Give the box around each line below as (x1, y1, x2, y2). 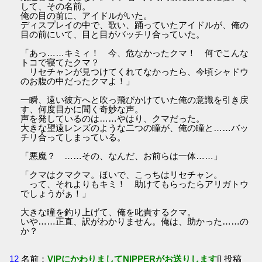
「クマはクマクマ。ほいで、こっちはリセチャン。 (20, 170, 223, 180)
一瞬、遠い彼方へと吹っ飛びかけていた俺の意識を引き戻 (20, 95, 249, 105)
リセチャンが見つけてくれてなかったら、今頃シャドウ (20, 67, 249, 77)
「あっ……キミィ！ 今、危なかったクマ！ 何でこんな (20, 48, 249, 58)
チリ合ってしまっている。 (20, 132, 126, 143)
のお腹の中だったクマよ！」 (20, 76, 135, 87)
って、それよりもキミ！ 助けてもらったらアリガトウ (20, 179, 249, 189)
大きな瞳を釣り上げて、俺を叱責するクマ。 (20, 207, 196, 218)
